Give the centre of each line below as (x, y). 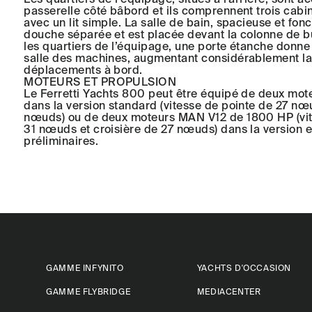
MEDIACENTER (229, 292)
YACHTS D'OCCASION (244, 268)
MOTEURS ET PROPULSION (100, 82)
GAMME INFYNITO (85, 268)
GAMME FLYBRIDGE (88, 292)
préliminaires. (61, 141)
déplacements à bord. (83, 70)
